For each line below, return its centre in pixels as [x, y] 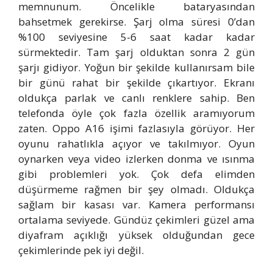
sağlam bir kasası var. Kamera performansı [136, 205]
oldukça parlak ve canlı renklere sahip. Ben [136, 98]
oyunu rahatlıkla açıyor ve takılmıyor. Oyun [136, 144]
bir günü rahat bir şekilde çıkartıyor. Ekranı [136, 83]
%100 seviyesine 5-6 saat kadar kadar [136, 37]
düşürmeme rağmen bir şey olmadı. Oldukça [136, 190]
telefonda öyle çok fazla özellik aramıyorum [136, 113]
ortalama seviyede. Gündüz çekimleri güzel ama [136, 220]
